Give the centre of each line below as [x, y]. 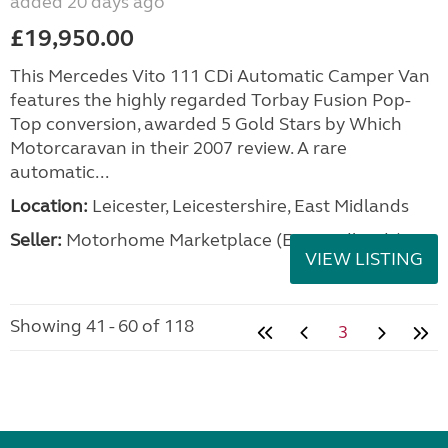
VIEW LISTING [364, 258]
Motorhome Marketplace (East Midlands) [232, 239]
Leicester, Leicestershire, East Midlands [248, 205]
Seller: [36, 239]
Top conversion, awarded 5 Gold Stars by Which [206, 123]
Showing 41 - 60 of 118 [102, 325]
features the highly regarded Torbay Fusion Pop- [210, 99]
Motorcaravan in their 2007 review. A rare [178, 147]
